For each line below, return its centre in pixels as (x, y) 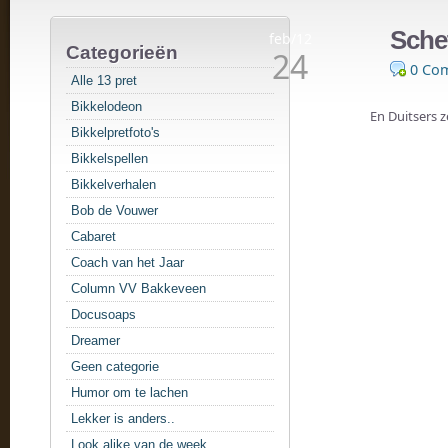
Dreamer (95, 340)
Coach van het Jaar (127, 262)
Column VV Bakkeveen (138, 288)
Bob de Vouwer (114, 210)
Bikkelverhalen (113, 184)
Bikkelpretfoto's (115, 132)
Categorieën (122, 52)
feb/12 (290, 38)
